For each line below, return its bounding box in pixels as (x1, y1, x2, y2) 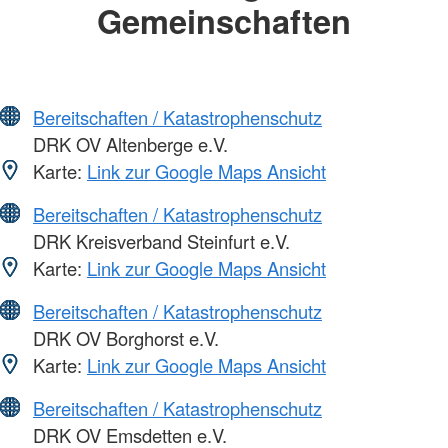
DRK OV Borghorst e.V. (28, 325, 219, 352)
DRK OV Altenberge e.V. (28, 131, 228, 158)
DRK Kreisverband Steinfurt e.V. (28, 228, 290, 255)
